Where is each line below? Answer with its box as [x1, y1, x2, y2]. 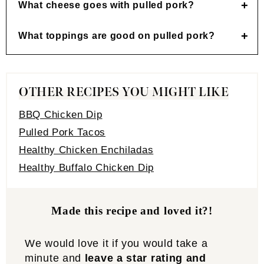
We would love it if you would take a [25, 237, 208, 249]
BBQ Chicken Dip [19, 109, 103, 120]
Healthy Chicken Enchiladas [19, 144, 154, 156]
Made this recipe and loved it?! [51, 204, 213, 217]
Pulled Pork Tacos [19, 127, 105, 138]
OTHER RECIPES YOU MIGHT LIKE [19, 85, 229, 100]
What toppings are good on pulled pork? [18, 31, 215, 41]
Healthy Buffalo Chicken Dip [19, 162, 154, 173]
